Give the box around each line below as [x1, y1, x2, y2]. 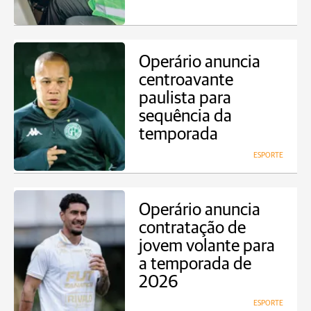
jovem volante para [139, 237, 275, 255]
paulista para [139, 90, 231, 107]
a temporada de [139, 255, 251, 273]
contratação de [139, 219, 246, 237]
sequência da [139, 108, 232, 125]
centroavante [139, 72, 233, 89]
